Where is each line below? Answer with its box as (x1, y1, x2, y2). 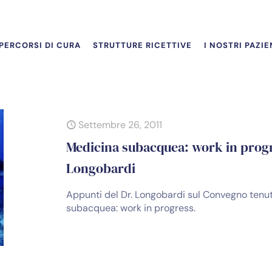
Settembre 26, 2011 (78, 118, 163, 131)
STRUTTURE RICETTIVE (92, 40, 192, 50)
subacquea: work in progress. (66, 202, 196, 214)
